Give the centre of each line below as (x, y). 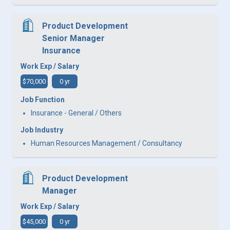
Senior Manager (73, 38)
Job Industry (42, 130)
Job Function (43, 99)
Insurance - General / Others (76, 113)
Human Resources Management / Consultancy (107, 143)
